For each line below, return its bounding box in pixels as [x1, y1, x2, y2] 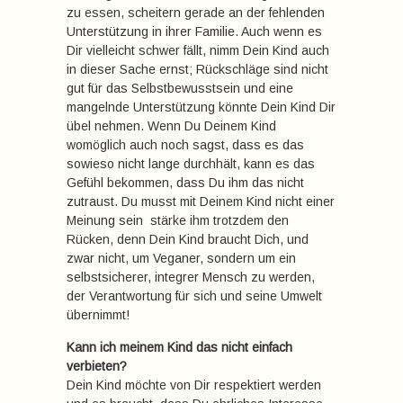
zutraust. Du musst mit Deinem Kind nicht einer [67, 194, 335, 209]
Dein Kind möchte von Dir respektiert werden [67, 378, 321, 392]
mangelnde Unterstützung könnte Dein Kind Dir [67, 100, 336, 114]
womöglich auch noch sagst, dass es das [67, 138, 304, 152]
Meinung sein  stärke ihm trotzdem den [67, 213, 289, 228]
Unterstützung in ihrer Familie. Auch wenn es [67, 24, 322, 39]
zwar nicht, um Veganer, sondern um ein [67, 251, 296, 265]
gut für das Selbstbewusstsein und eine [67, 81, 293, 95]
